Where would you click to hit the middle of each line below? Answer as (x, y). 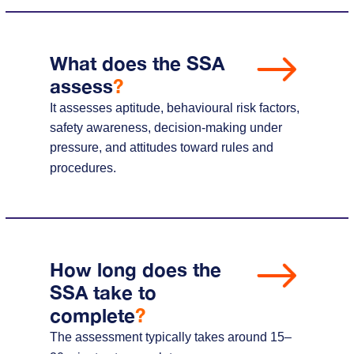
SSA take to (103, 292)
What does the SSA (137, 63)
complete (92, 315)
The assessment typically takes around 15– (170, 337)
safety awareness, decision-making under (166, 127)
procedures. (83, 168)
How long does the (135, 269)
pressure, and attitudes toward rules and (161, 147)
